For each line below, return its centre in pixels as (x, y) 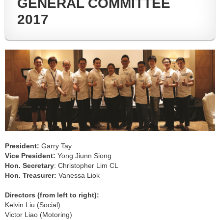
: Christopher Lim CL (86, 165)
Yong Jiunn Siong (84, 155)
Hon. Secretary (29, 165)
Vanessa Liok (78, 175)
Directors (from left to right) (51, 195)
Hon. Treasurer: (31, 175)
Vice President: (31, 155)
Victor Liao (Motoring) (39, 214)
